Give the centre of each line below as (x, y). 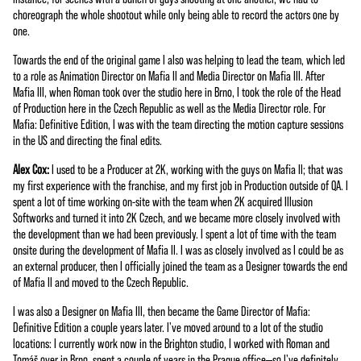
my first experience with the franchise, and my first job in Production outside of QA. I (180, 185)
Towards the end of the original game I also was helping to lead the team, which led (179, 59)
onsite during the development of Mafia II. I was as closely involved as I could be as (178, 249)
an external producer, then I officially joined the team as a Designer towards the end (180, 265)
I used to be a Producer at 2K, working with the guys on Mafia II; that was (197, 168)
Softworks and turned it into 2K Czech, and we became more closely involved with (176, 217)
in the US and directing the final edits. (87, 139)
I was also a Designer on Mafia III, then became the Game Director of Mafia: (162, 310)
